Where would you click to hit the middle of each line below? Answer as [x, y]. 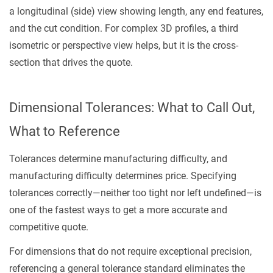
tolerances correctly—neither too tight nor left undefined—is [135, 193]
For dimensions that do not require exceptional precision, [130, 251]
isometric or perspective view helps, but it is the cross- [124, 45]
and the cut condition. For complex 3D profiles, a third [124, 28]
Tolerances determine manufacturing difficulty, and [118, 159]
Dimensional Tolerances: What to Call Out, [132, 108]
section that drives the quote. [71, 62]
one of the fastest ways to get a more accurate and [118, 210]
